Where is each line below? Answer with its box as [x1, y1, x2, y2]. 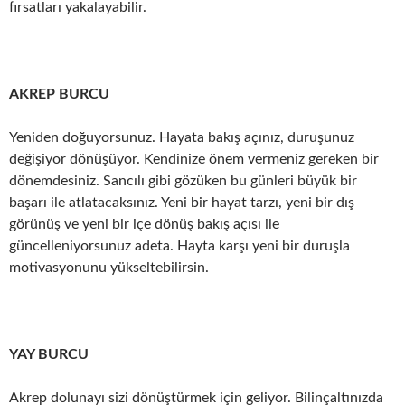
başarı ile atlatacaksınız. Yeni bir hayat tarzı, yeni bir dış [9, 195, 354, 210]
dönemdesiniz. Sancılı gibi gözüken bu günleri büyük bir [9, 174, 357, 188]
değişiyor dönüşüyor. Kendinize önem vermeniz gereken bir [9, 152, 379, 166]
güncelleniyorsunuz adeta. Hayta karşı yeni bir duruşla [9, 239, 350, 253]
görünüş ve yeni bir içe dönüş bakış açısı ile [9, 217, 279, 231]
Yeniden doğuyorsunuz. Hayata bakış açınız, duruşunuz [9, 130, 354, 145]
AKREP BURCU [9, 87, 109, 101]
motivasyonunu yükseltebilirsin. [9, 260, 209, 275]
